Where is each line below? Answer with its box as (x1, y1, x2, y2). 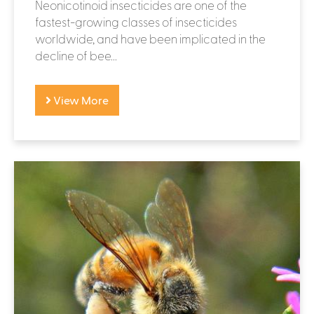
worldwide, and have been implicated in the (35, 31, 266, 46)
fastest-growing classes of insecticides (35, 14, 237, 29)
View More (51, 93, 109, 107)
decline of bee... (35, 48, 117, 62)
